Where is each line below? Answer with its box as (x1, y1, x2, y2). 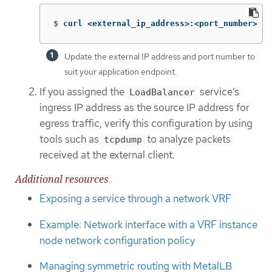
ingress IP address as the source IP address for (39, 100, 250, 114)
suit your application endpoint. (64, 66, 177, 77)
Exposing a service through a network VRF (39, 192, 231, 206)
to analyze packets (144, 132, 231, 146)
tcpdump (104, 134, 142, 145)
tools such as (39, 132, 101, 146)
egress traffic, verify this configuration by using (39, 116, 253, 130)
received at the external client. (39, 148, 175, 161)
